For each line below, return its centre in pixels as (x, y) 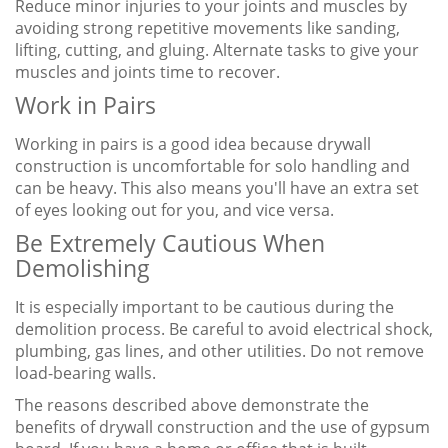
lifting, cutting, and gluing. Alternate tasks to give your (217, 50)
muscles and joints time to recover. (147, 72)
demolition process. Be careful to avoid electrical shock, (224, 329)
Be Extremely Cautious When (170, 243)
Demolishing (82, 268)
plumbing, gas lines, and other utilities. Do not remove (219, 351)
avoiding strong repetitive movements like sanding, (207, 28)
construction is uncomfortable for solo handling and (212, 166)
